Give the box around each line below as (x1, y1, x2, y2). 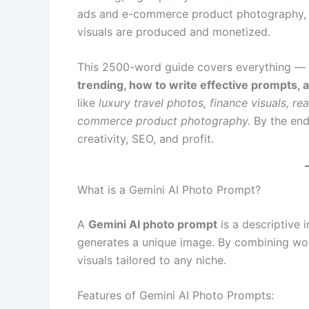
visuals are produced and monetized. (77, 24, 270, 39)
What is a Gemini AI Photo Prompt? (77, 182, 261, 197)
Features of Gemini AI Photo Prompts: (77, 288, 274, 303)
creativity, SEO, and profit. (77, 132, 214, 146)
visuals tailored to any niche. (77, 252, 226, 267)
